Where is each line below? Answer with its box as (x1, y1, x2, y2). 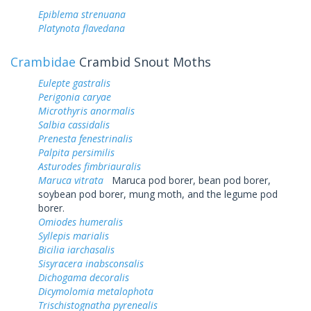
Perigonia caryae (38, 90, 111, 103)
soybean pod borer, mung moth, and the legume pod (38, 187, 278, 201)
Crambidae (10, 53, 76, 70)
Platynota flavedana (38, 21, 125, 35)
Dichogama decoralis (38, 270, 129, 284)
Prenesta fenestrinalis (38, 131, 133, 145)
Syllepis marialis (38, 228, 109, 242)
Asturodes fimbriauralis (38, 159, 141, 173)
